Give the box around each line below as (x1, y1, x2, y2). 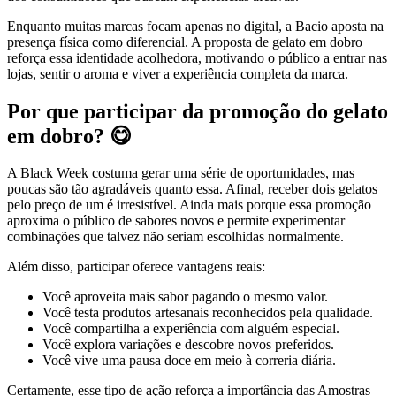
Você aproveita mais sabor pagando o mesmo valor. (42, 289, 328, 305)
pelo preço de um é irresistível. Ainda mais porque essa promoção (7, 197, 371, 213)
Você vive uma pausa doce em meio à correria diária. (42, 353, 336, 369)
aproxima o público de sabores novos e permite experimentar (7, 213, 345, 229)
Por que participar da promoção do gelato (7, 99, 388, 123)
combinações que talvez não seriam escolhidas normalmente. (7, 229, 344, 245)
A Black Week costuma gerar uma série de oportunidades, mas (7, 165, 354, 181)
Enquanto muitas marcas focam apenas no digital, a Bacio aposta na (7, 18, 384, 34)
